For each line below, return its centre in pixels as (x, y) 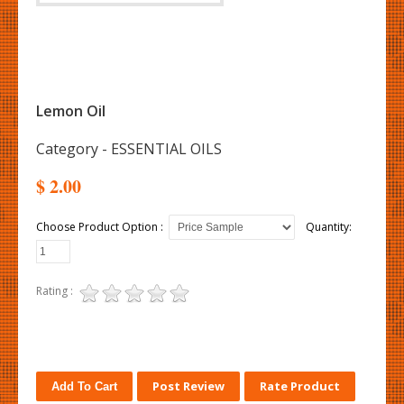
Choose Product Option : (102, 227)
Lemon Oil (71, 111)
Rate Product (300, 386)
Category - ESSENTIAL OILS (129, 149)
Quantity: (325, 227)
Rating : (56, 291)
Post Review (188, 386)
